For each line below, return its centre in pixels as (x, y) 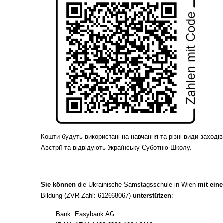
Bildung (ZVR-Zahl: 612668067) (87, 195)
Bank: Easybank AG (85, 214)
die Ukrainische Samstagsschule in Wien (137, 184)
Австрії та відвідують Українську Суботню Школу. (117, 147)
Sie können (58, 184)
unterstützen (152, 195)
